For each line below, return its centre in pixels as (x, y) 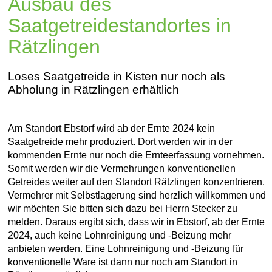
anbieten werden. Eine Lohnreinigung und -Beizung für (126, 249)
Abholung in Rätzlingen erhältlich (94, 90)
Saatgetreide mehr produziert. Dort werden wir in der (121, 142)
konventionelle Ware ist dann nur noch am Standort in (123, 262)
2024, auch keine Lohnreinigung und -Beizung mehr (120, 236)
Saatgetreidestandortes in (120, 26)
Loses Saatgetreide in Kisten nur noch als (117, 76)
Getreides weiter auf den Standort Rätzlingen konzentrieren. (137, 182)
